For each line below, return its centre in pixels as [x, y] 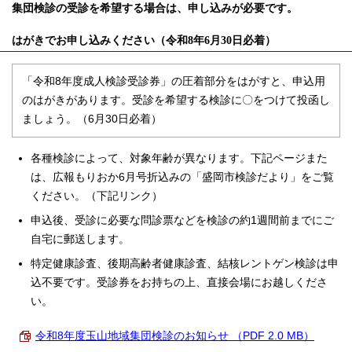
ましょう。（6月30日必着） [92, 119]
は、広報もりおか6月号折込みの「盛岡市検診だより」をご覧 [182, 177]
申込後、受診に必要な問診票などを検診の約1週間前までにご [182, 220]
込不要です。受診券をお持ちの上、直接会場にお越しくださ [179, 282]
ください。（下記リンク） [97, 196]
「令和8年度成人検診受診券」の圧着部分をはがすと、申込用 [174, 81]
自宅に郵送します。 [80, 239]
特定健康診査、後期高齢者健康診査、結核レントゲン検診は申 [185, 263]
